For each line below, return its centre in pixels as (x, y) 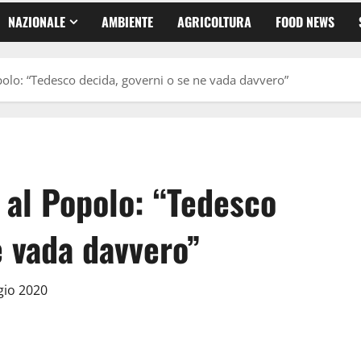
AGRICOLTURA (214, 21)
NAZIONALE (37, 21)
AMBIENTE (127, 21)
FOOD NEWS (305, 21)
